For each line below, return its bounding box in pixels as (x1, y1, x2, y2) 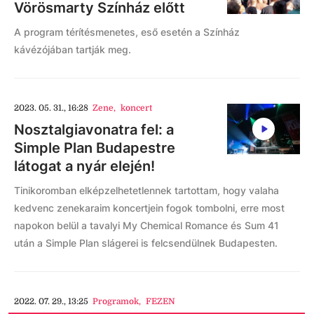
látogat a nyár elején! (14, 158, 155, 175)
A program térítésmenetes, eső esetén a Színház (14, 26, 240, 38)
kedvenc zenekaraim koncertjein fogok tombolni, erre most (14, 202, 285, 214)
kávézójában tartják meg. (14, 43, 134, 55)
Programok (93, 296, 139, 306)
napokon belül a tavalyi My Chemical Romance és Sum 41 (14, 219, 279, 231)
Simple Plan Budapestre (14, 139, 175, 156)
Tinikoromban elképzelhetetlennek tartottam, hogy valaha (14, 184, 279, 196)
